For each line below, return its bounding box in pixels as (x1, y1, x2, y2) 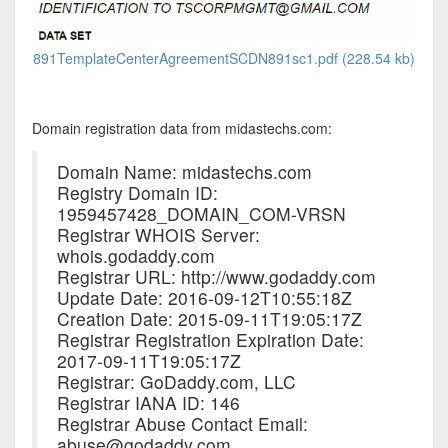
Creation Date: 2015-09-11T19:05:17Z (56, 305, 362, 331)
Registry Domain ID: (56, 179, 218, 205)
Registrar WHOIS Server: (56, 221, 260, 247)
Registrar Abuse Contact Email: (56, 410, 308, 436)
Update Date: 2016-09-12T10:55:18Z (56, 284, 352, 310)
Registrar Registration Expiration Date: (56, 326, 364, 352)
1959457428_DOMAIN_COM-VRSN (56, 200, 346, 226)
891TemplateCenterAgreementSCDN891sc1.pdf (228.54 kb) (33, 47, 415, 68)
